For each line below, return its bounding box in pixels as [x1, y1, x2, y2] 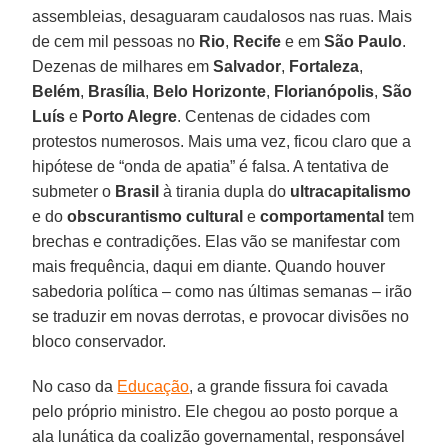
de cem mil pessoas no [32, 32, 200, 50]
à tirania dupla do [159, 182, 291, 200]
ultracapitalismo [290, 182, 412, 200]
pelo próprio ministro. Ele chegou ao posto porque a [32, 402, 399, 420]
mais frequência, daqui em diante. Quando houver [32, 257, 386, 275]
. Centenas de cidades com [177, 107, 371, 125]
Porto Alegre [82, 107, 178, 125]
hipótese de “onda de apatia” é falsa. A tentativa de [32, 157, 390, 175]
